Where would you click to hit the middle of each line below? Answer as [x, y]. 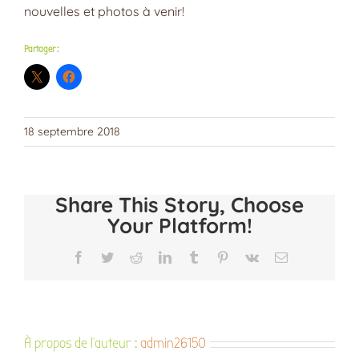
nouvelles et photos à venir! [104, 11]
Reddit [158, 256]
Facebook [109, 256]
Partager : [41, 49]
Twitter [131, 256]
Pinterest [250, 256]
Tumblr [218, 256]
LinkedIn [194, 256]
